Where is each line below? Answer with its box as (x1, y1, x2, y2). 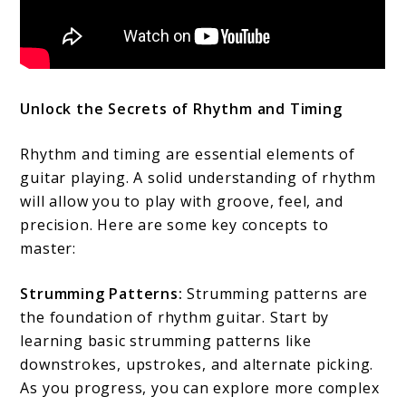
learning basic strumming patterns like (20, 330, 312, 351)
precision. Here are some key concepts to (20, 214, 329, 235)
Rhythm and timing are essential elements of (20, 143, 355, 164)
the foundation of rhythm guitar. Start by (20, 306, 330, 327)
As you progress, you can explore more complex (20, 377, 380, 398)
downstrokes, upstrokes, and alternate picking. (20, 353, 374, 374)
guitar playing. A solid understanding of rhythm (20, 167, 377, 188)
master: (20, 237, 77, 258)
